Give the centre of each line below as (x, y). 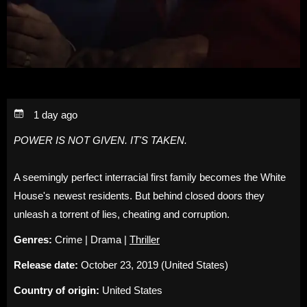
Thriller (145, 239)
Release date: (47, 265)
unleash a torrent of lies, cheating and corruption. (122, 214)
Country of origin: (58, 290)
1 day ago (54, 114)
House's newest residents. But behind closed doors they (139, 195)
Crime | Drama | (92, 239)
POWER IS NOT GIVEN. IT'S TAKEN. (100, 140)
